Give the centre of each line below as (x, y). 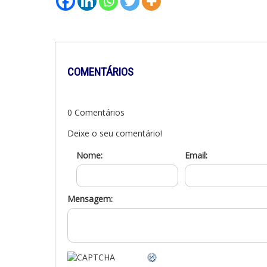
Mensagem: (90, 199)
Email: (196, 156)
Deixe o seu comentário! (115, 133)
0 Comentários (96, 113)
